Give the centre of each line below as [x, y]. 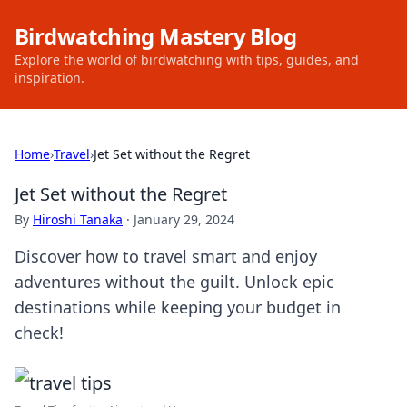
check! [39, 333]
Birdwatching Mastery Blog [155, 36]
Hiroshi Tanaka [78, 219]
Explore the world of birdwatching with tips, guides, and [187, 60]
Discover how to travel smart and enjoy [166, 256]
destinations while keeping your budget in [178, 307]
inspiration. [50, 78]
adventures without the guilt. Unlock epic [174, 282]
